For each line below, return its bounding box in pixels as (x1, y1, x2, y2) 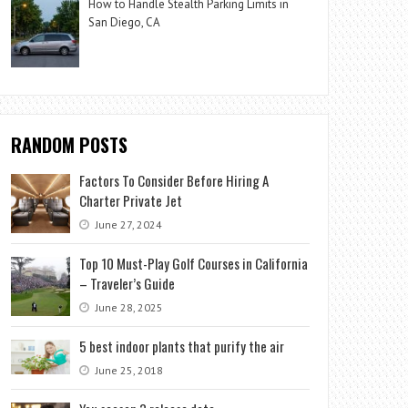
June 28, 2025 (93, 300, 164, 314)
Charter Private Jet (79, 189, 183, 210)
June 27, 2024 (93, 217, 163, 231)
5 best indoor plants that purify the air (79, 335, 285, 356)
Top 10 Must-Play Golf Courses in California (79, 252, 309, 273)
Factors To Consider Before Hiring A (79, 169, 270, 190)
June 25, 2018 (93, 362, 164, 377)
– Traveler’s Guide (79, 272, 176, 293)
